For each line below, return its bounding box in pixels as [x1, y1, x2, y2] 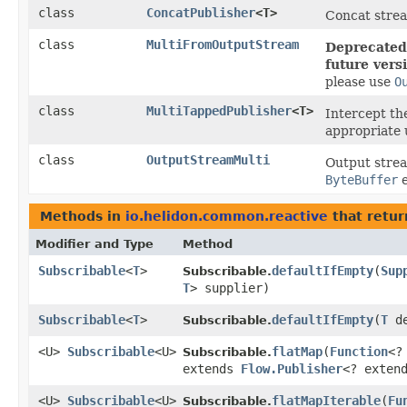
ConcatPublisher [146, 5, 255, 21]
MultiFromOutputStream [146, 37, 299, 53]
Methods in [40, 209, 125, 224]
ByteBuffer [325, 173, 398, 188]
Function [330, 344, 388, 360]
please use [325, 74, 394, 90]
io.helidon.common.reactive [125, 209, 328, 224]
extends [183, 362, 241, 377]
